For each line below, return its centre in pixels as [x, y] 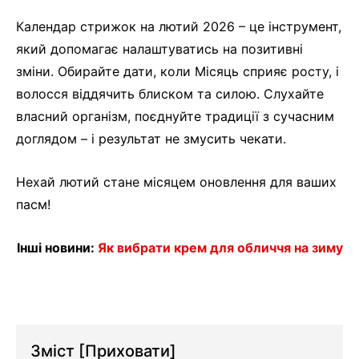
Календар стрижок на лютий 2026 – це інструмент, [179, 27]
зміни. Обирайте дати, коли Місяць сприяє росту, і [177, 72]
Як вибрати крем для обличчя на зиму [220, 248]
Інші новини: [57, 248]
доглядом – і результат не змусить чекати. [151, 139]
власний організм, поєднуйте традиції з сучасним [175, 117]
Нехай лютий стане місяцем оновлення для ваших [176, 182]
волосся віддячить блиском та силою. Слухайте [170, 94]
